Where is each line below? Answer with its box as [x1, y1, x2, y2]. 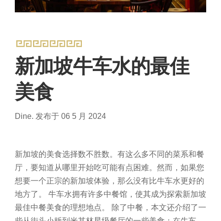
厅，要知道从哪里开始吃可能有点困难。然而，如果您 [15, 163, 204, 172]
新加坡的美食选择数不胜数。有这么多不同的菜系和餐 [15, 149, 204, 158]
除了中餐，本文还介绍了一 [111, 203, 206, 212]
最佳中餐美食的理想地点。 [15, 203, 110, 212]
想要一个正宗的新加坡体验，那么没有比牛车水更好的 [15, 176, 204, 185]
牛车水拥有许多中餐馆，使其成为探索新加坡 [48, 189, 206, 198]
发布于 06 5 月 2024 [36, 111, 106, 120]
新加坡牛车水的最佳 [15, 55, 189, 77]
